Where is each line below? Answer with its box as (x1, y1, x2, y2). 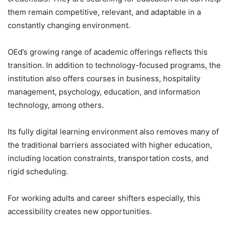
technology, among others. (8, 100, 104, 110)
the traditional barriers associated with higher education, (8, 140, 212, 150)
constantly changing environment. (8, 20, 130, 30)
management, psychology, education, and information (8, 86, 200, 97)
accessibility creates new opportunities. (8, 206, 152, 216)
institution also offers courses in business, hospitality (8, 73, 200, 83)
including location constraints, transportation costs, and (8, 153, 209, 163)
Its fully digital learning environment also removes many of (8, 126, 219, 136)
